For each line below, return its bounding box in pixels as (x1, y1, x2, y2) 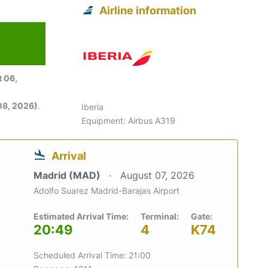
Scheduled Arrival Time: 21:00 (33, 249, 151, 260)
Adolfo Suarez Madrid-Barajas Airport (33, 185, 179, 196)
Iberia (81, 101, 104, 112)
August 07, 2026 (120, 169, 194, 181)
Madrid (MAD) (33, 169, 103, 181)
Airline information (99, 4, 197, 17)
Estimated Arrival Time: (33, 211, 129, 221)
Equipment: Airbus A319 (81, 115, 176, 126)
